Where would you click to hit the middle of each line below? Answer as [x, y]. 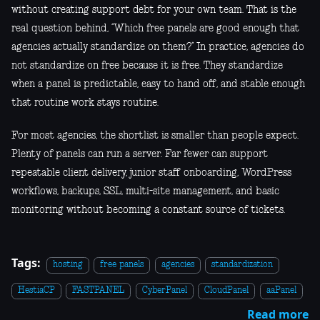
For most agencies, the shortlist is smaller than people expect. [155, 135]
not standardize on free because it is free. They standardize [147, 65]
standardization [242, 264]
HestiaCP [36, 290]
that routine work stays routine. [85, 102]
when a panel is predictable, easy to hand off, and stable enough [158, 84]
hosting [68, 264]
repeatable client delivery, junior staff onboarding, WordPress [151, 172]
